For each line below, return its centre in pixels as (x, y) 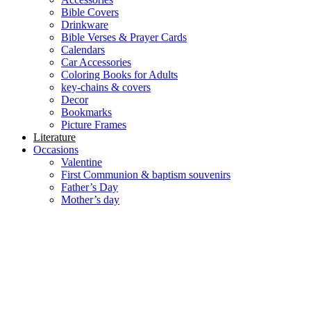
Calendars (83, 49)
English (62, 296)
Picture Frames (94, 124)
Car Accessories (96, 62)
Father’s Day (90, 187)
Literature (54, 137)
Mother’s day (90, 199)
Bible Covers (90, 12)
